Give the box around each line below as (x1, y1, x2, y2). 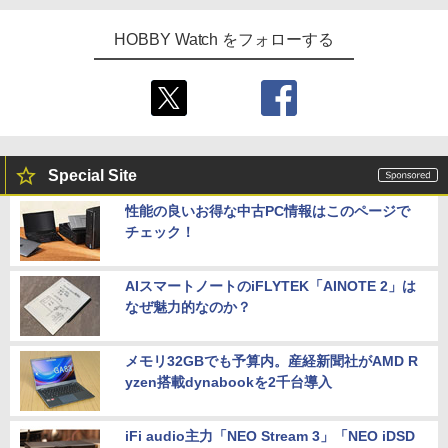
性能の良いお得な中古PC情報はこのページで (125, 203, 410, 220)
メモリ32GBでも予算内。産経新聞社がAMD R (125, 353, 418, 370)
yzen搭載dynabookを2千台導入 (125, 374, 332, 391)
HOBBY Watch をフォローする (113, 31, 335, 49)
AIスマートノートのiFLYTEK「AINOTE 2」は (125, 278, 416, 295)
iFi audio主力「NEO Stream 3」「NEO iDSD (125, 428, 415, 445)
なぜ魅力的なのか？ (125, 299, 251, 316)
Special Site (48, 167, 137, 185)
